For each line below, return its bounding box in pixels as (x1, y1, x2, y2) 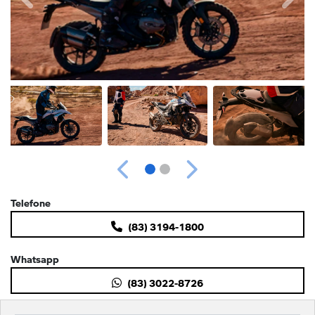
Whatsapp (11, 245, 59, 267)
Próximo (190, 168, 233, 185)
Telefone (11, 189, 51, 211)
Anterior (122, 168, 165, 185)
